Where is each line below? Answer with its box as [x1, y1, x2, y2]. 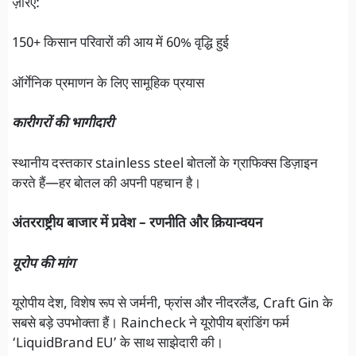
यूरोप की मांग [12, 255, 75, 273]
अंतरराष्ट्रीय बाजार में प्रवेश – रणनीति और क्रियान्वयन [12, 215, 262, 234]
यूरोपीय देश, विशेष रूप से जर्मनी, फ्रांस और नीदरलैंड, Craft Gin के [12, 296, 333, 314]
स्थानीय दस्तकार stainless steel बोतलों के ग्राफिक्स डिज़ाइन [12, 155, 318, 173]
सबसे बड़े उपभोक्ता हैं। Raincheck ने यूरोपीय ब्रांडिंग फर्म [12, 315, 289, 334]
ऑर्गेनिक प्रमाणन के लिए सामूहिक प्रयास [12, 75, 204, 93]
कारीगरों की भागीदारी [12, 115, 114, 133]
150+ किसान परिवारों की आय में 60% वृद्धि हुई [12, 35, 229, 53]
